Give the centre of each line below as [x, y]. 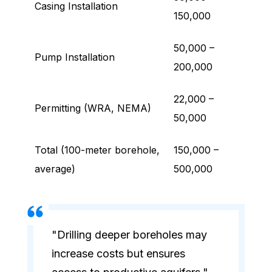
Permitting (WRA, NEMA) [93, 108]
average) [55, 169]
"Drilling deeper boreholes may [129, 235]
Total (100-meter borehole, [97, 150]
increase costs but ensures [118, 254]
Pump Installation [75, 57]
